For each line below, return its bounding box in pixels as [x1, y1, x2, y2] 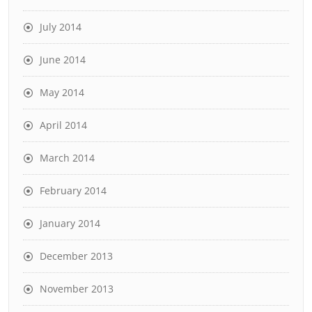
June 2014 [40, 53, 86, 66]
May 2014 [40, 86, 84, 99]
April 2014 [40, 118, 87, 132]
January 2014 [40, 217, 100, 230]
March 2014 [40, 151, 95, 164]
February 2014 [40, 184, 107, 197]
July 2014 [40, 20, 81, 33]
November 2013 [40, 282, 114, 295]
